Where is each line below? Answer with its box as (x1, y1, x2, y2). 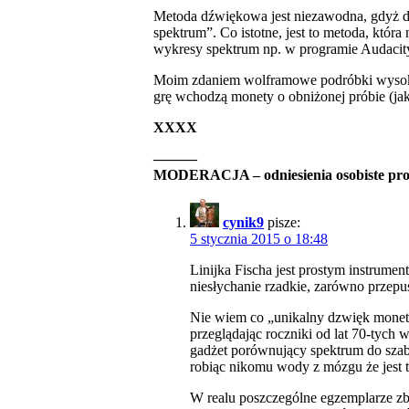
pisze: (267, 215, 300, 231)
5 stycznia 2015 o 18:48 (190, 231, 328, 247)
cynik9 (223, 215, 264, 231)
